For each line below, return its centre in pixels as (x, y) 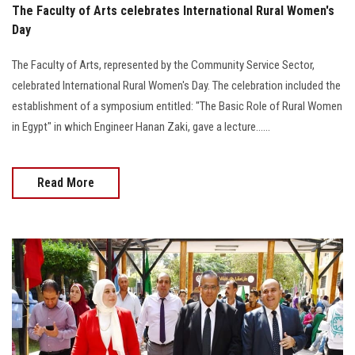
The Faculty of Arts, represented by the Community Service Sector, (163, 65)
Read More (66, 183)
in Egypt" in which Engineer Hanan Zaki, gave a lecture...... (141, 127)
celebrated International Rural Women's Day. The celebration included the (176, 86)
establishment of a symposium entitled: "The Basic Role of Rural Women (177, 107)
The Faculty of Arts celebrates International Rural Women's (173, 11)
